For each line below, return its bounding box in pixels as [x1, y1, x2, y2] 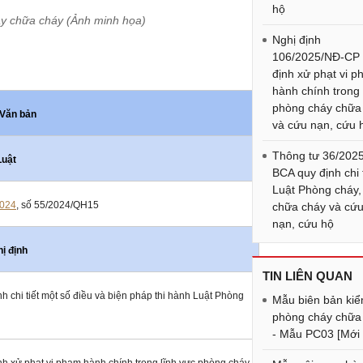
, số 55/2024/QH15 [16, 199, 99, 211]
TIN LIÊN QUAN [263, 269, 353, 283]
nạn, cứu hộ [272, 217, 335, 230]
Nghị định [272, 33, 322, 46]
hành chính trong [272, 84, 361, 97]
